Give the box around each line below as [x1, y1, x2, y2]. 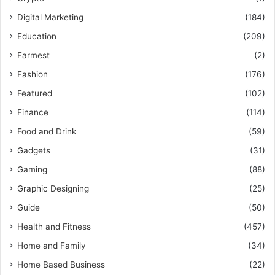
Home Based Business [17, 260, 105, 269]
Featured [17, 88, 52, 98]
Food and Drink [17, 126, 76, 136]
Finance [17, 107, 48, 117]
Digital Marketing [17, 12, 83, 22]
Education [17, 31, 56, 41]
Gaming [17, 165, 47, 174]
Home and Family [17, 241, 86, 250]
